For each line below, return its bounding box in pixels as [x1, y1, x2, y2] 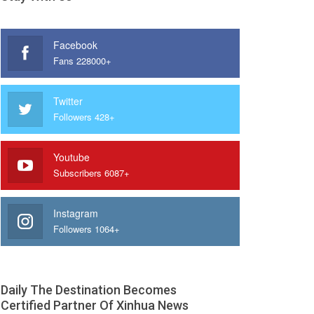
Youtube [53, 150, 90, 165]
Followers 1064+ [53, 222, 120, 236]
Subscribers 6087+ [53, 166, 130, 180]
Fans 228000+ [53, 54, 111, 68]
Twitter [53, 94, 83, 109]
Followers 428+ [53, 110, 115, 124]
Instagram [53, 206, 98, 221]
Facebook [53, 38, 97, 53]
